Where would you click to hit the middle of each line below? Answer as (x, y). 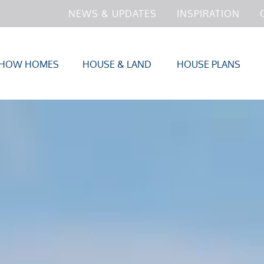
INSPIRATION (208, 14)
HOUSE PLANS (208, 64)
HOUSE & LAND (117, 64)
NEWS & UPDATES (113, 14)
